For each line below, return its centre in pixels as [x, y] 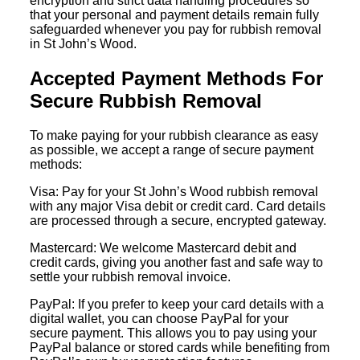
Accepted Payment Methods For [177, 79]
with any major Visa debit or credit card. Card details [178, 207]
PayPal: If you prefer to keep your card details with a [177, 305]
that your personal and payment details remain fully [175, 15]
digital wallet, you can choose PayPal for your [160, 319]
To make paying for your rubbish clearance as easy [174, 136]
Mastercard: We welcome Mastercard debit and [164, 248]
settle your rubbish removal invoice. [131, 277]
